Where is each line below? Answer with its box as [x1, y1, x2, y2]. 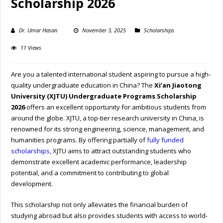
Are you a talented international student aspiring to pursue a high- [11, 70, 211, 79]
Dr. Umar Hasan [19, 26, 58, 34]
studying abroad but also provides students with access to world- [11, 211, 208, 221]
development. [11, 179, 53, 189]
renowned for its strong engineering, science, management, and [11, 124, 205, 134]
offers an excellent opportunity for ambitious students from [25, 103, 207, 112]
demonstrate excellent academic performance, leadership [11, 157, 187, 167]
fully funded [147, 135, 184, 145]
